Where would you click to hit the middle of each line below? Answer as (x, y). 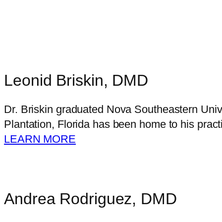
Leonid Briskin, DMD (76, 80)
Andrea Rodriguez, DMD (90, 198)
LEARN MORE (40, 139)
